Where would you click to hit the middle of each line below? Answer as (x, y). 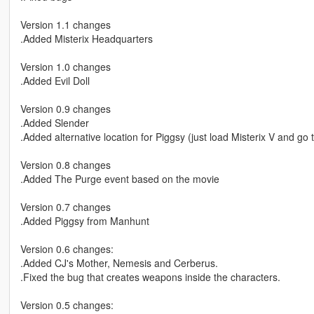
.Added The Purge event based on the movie (120, 179)
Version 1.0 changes (65, 67)
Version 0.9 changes (65, 109)
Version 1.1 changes (65, 25)
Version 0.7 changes (65, 207)
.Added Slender (54, 123)
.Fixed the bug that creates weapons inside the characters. (150, 277)
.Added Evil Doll (55, 81)
